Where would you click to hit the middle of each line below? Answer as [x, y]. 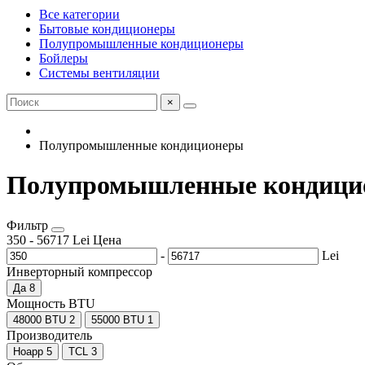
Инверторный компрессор [79, 271]
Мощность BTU [51, 303]
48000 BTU [40, 319]
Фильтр [29, 225]
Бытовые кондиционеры [107, 29]
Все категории [79, 14]
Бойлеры [64, 58]
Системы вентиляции [99, 73]
